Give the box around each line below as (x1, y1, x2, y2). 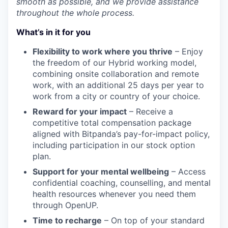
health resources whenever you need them (33, 189, 196, 199)
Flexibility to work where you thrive (33, 46, 173, 57)
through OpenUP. (33, 200, 98, 211)
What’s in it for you (16, 27, 91, 38)
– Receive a (127, 106, 173, 117)
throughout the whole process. (16, 8, 134, 18)
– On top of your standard (102, 215, 205, 226)
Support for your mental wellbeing (33, 166, 169, 177)
